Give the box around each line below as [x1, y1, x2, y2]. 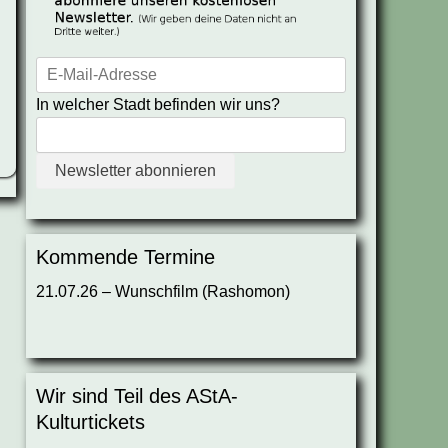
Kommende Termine [36, 246, 215, 269]
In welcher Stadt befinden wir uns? [36, 96, 280, 114]
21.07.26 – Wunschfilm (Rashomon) [36, 283, 290, 301]
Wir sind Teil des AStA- [36, 385, 238, 408]
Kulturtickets [36, 411, 145, 434]
